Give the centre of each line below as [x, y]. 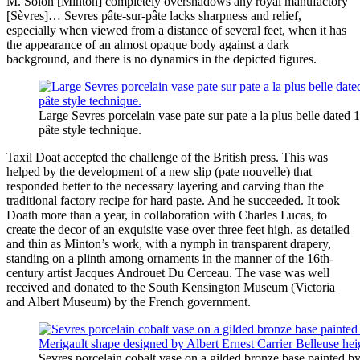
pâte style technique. [90, 129]
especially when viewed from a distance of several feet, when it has [176, 30]
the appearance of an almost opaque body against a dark [148, 44]
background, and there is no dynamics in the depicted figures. [162, 59]
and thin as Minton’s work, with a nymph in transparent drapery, [169, 243]
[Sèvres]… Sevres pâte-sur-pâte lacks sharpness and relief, [154, 15]
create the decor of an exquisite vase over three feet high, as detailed [178, 229]
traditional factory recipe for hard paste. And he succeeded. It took [173, 200]
